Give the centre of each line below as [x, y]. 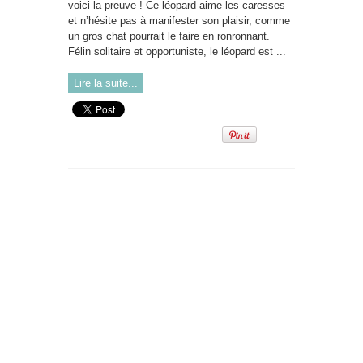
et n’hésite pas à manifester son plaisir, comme [179, 21]
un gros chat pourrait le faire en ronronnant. [169, 36]
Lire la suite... [106, 83]
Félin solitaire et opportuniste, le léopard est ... [177, 51]
